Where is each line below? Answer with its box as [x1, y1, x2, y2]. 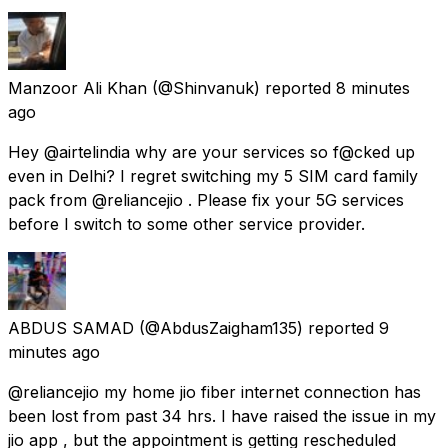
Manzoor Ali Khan [8, 77, 147, 98]
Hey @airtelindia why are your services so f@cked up [8, 141, 415, 162]
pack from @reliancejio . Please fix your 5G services [8, 189, 404, 210]
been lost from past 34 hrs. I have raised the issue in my [8, 405, 436, 426]
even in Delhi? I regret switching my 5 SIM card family [8, 165, 418, 186]
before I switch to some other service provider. [8, 213, 365, 234]
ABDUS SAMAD [8, 317, 134, 338]
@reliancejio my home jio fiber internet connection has [8, 381, 421, 402]
